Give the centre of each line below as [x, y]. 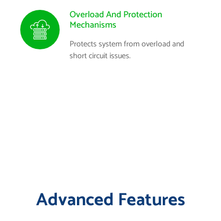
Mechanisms [93, 25]
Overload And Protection [116, 15]
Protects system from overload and [127, 44]
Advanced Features [110, 200]
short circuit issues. [100, 56]
